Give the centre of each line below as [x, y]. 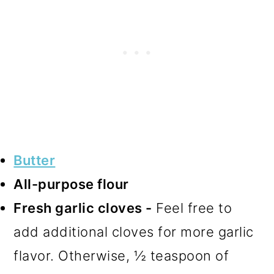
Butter [35, 160]
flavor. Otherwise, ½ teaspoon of [121, 255]
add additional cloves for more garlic [134, 231]
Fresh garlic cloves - [83, 208]
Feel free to [192, 208]
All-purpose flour [71, 184]
